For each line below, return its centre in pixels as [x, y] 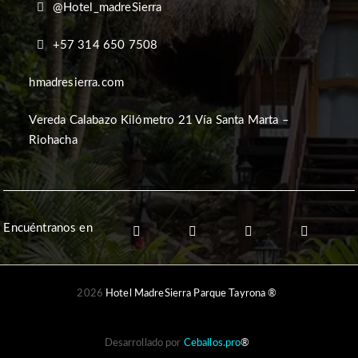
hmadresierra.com [76, 83]
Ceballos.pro [212, 344]
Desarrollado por [144, 344]
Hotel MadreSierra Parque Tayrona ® [191, 294]
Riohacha [53, 141]
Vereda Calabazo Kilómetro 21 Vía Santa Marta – [159, 121]
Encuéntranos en [48, 228]
